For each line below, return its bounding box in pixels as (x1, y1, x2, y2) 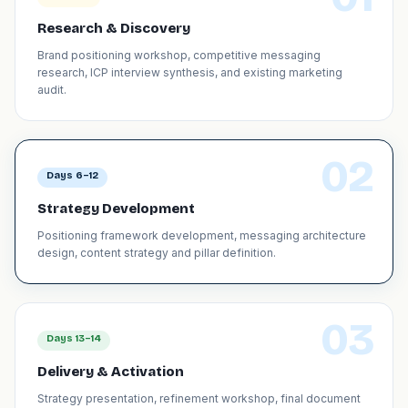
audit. (37, 83, 66, 97)
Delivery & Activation (37, 363, 184, 380)
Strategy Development (37, 200, 195, 217)
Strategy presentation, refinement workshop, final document (37, 392, 361, 405)
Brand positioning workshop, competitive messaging (37, 48, 321, 62)
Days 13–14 (46, 332, 101, 344)
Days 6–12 (46, 169, 98, 181)
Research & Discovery (37, 20, 190, 36)
